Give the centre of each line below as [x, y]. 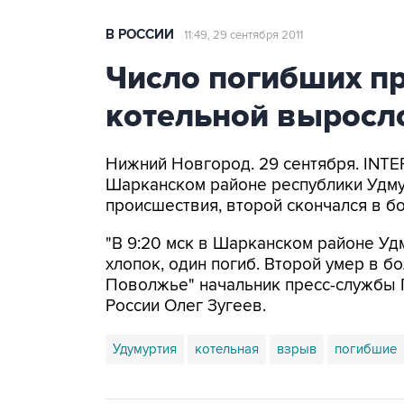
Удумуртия [145, 349]
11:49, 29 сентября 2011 [243, 35]
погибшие [366, 349]
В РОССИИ [140, 35]
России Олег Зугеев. [186, 306]
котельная [227, 349]
